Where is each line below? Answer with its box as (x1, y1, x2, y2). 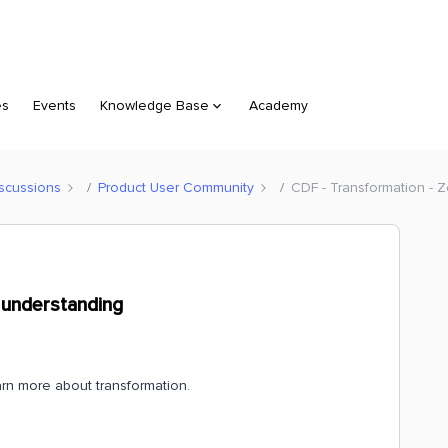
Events (33, 97, 76, 114)
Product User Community (98, 178, 254, 196)
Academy (249, 97, 308, 114)
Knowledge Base (100, 97, 209, 114)
